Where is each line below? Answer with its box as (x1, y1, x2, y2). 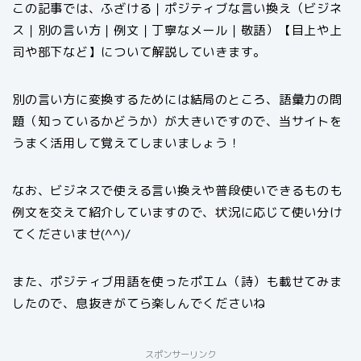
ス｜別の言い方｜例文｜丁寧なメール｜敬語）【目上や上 (12, 22, 342, 39)
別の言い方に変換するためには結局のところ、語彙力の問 (12, 91, 342, 108)
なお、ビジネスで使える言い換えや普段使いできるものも (12, 182, 342, 199)
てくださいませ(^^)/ (12, 226, 132, 243)
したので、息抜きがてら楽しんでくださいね (12, 295, 267, 312)
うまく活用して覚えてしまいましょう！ (12, 135, 241, 151)
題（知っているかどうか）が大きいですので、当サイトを (12, 113, 342, 130)
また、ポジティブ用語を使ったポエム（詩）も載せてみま (12, 273, 342, 290)
